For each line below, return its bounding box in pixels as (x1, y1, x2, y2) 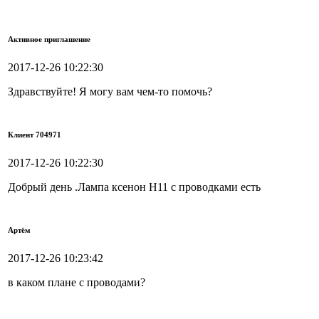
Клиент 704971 (8, 130, 61, 139)
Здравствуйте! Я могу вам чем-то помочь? (8, 85, 212, 98)
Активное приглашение (8, 34, 90, 43)
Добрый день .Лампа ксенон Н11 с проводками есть (8, 180, 261, 193)
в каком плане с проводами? (8, 276, 145, 288)
